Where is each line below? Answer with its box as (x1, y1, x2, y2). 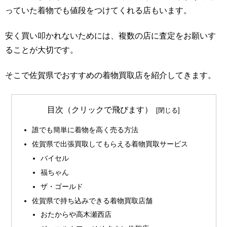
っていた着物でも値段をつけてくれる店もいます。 (5, 6, 192, 15)
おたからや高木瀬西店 (41, 210, 112, 219)
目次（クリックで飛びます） (47, 105, 153, 114)
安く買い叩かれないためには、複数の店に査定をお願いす (5, 31, 216, 40)
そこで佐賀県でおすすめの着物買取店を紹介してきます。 (5, 71, 216, 80)
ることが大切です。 (5, 45, 78, 54)
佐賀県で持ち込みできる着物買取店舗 (31, 196, 153, 205)
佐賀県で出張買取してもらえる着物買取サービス (31, 140, 188, 148)
